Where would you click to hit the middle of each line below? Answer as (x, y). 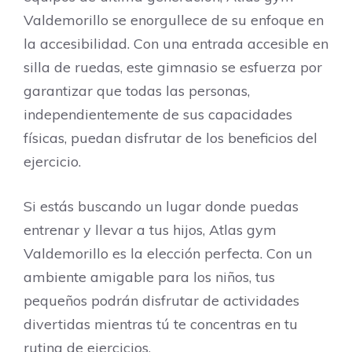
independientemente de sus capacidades (158, 114)
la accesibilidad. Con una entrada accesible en (176, 44)
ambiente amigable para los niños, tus (149, 277)
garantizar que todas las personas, (137, 91)
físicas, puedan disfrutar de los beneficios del (170, 138)
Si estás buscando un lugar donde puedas (161, 206)
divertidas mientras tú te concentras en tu (161, 324)
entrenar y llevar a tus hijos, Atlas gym (150, 230)
